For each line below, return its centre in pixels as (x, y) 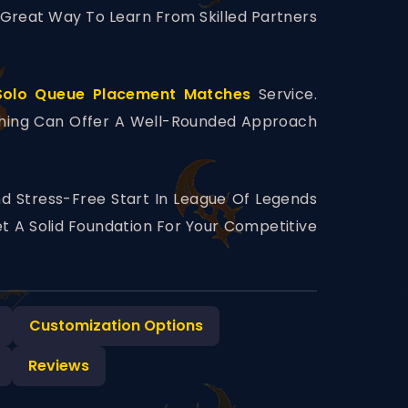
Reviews (59, 366)
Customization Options (116, 326)
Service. (284, 95)
